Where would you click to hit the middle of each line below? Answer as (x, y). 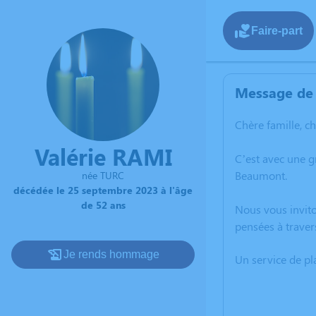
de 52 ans (103, 205)
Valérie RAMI (103, 156)
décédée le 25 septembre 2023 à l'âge (103, 190)
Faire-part (277, 30)
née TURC (103, 175)
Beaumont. (261, 175)
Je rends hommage (111, 254)
